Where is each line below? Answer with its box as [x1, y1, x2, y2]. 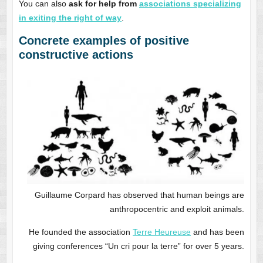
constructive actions [18, 48, 133, 62]
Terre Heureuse [133, 227, 191, 237]
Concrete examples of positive [18, 34, 189, 48]
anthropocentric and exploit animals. [110, 204, 245, 214]
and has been [191, 227, 245, 237]
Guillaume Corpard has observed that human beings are [35, 190, 245, 200]
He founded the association [29, 227, 133, 237]
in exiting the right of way [18, 13, 122, 23]
